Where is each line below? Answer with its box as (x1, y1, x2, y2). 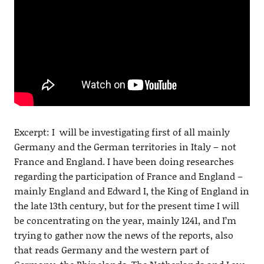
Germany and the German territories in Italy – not (14, 139, 236, 153)
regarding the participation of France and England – (14, 169, 243, 183)
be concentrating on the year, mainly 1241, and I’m (14, 213, 236, 227)
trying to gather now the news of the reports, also (14, 227, 233, 242)
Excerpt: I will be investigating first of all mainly (14, 124, 230, 138)
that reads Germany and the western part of (14, 242, 209, 256)
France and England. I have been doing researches (14, 154, 234, 168)
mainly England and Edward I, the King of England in (14, 183, 249, 197)
